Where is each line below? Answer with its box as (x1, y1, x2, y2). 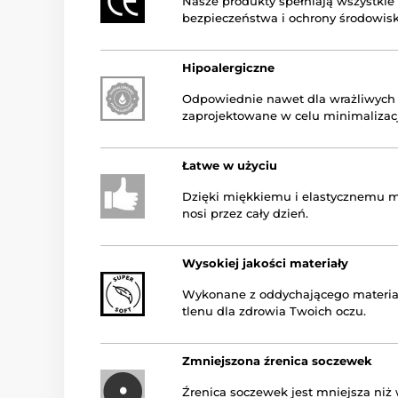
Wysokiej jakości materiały (182, 256, 348, 270)
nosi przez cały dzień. (182, 206, 308, 220)
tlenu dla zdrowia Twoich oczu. (182, 304, 366, 318)
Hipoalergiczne (182, 60, 275, 75)
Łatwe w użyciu (182, 158, 277, 172)
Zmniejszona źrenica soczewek (182, 354, 372, 368)
